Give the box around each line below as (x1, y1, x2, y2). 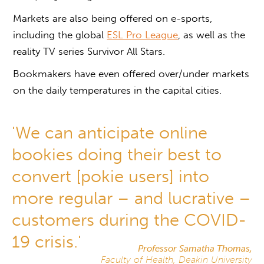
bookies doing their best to (12, 144, 222, 165)
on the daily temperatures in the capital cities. (13, 84, 222, 96)
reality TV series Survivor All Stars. (13, 45, 166, 57)
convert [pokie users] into (12, 166, 209, 187)
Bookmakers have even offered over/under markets (13, 67, 250, 80)
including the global (13, 28, 107, 41)
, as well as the (178, 28, 246, 41)
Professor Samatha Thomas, (138, 243, 252, 254)
